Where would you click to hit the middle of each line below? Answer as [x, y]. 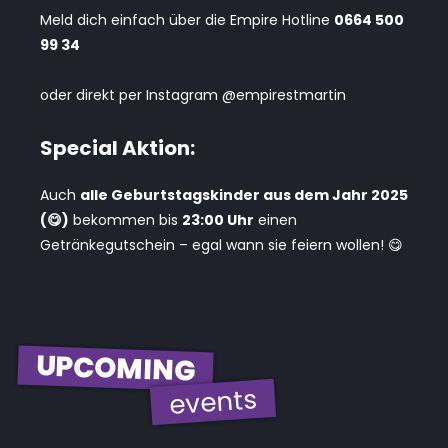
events [213, 401]
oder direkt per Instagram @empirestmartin [193, 94]
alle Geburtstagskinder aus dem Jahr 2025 [244, 194]
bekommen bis [125, 219]
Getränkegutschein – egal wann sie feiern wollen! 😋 [221, 244]
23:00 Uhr [218, 219]
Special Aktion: [117, 147]
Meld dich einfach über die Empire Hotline [187, 19]
